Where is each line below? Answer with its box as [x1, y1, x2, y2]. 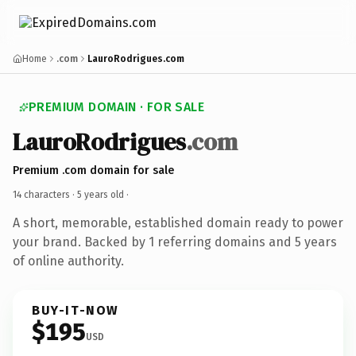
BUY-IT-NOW [32, 302, 119, 318]
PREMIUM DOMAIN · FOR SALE [29, 99, 204, 114]
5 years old [77, 188, 124, 200]
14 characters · [13, 188, 77, 200]
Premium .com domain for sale [13, 163, 174, 177]
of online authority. [13, 253, 124, 269]
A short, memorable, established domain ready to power [13, 215, 343, 230]
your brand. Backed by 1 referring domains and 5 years [13, 234, 337, 250]
